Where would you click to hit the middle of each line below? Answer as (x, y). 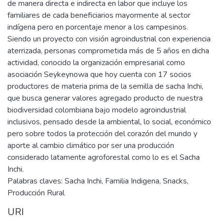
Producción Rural (36, 193)
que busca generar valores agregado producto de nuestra (105, 98)
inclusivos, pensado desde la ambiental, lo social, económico (109, 122)
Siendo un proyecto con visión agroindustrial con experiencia (109, 39)
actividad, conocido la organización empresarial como (96, 62)
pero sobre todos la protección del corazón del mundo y (102, 133)
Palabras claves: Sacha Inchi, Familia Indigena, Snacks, (98, 181)
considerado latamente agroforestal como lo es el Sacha (104, 157)
